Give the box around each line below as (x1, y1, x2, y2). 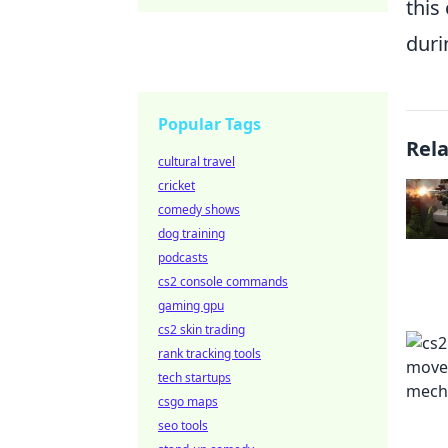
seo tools (158, 417, 208, 434)
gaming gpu (158, 297, 224, 314)
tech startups (158, 369, 231, 386)
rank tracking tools (158, 345, 261, 362)
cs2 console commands (158, 273, 288, 290)
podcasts (158, 249, 208, 266)
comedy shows (158, 201, 240, 218)
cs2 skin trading (158, 321, 245, 338)
